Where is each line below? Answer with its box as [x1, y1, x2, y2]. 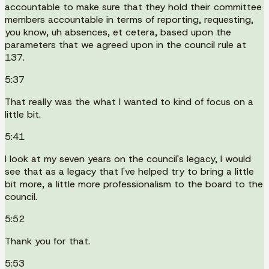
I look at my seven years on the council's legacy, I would [5, 152, 251, 165]
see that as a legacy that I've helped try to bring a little [5, 165, 254, 178]
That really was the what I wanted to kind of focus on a [5, 95, 253, 108]
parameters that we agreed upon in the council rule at [5, 38, 246, 51]
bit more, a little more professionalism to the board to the [5, 177, 263, 190]
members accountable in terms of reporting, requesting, [5, 13, 253, 26]
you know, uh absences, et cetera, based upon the [5, 25, 231, 38]
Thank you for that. [5, 234, 90, 247]
